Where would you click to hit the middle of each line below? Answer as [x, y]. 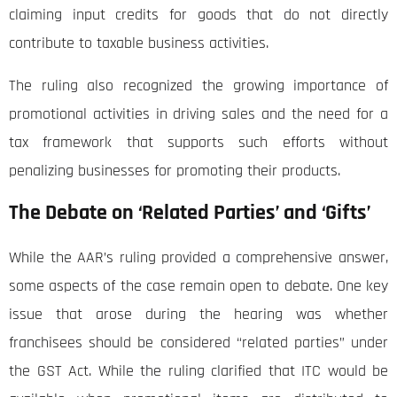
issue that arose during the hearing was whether [198, 315]
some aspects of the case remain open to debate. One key [198, 286]
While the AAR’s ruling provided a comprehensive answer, [198, 258]
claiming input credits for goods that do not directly [198, 15]
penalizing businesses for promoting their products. [175, 171]
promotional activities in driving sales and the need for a [198, 114]
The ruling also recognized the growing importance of [198, 86]
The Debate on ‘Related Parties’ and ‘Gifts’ [190, 213]
